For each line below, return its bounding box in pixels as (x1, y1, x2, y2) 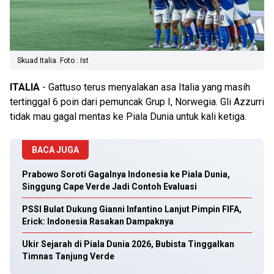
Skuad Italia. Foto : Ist (17, 56, 89, 65)
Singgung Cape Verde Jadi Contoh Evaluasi (22, 182, 197, 191)
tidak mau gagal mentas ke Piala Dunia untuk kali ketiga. (10, 111, 246, 122)
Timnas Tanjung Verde (22, 251, 114, 261)
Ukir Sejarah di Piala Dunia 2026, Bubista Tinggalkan (22, 239, 234, 249)
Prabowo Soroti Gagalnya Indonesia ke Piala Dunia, (22, 169, 230, 179)
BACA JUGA (32, 145, 79, 155)
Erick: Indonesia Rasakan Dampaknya (22, 217, 174, 226)
